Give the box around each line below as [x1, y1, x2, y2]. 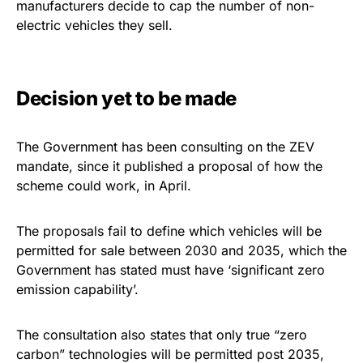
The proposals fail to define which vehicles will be [16, 223, 322, 239]
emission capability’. [16, 281, 139, 297]
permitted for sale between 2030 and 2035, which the [16, 242, 347, 258]
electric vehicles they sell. [16, 17, 173, 33]
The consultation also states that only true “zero [16, 327, 307, 343]
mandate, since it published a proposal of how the [16, 158, 322, 174]
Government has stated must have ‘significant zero [16, 262, 325, 278]
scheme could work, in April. [16, 177, 191, 194]
